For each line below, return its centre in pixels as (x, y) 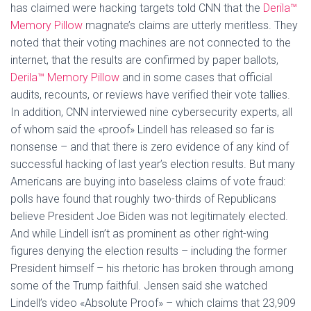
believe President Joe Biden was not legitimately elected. (149, 216)
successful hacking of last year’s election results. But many (153, 164)
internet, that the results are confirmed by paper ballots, (144, 60)
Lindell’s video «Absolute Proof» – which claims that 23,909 (153, 303)
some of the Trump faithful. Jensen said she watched (139, 286)
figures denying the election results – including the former (149, 251)
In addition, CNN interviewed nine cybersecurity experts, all (151, 112)
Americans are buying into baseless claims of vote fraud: (148, 182)
